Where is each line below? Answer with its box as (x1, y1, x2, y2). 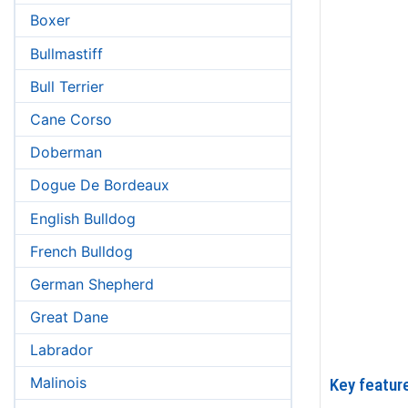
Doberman (30, 143, 102, 162)
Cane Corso (30, 109, 112, 128)
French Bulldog (30, 241, 133, 260)
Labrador (30, 341, 93, 360)
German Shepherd (30, 274, 154, 293)
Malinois (30, 373, 87, 393)
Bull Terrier (30, 76, 104, 96)
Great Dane (30, 308, 108, 327)
